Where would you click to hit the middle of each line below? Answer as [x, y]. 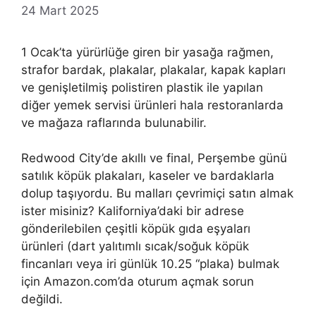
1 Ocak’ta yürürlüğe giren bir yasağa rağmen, [147, 52]
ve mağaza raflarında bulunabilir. [114, 122]
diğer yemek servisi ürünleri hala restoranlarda [152, 105]
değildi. [42, 299]
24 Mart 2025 [60, 10]
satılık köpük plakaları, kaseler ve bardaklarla [148, 176]
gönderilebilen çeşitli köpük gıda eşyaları [136, 229]
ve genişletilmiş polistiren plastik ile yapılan [142, 87]
